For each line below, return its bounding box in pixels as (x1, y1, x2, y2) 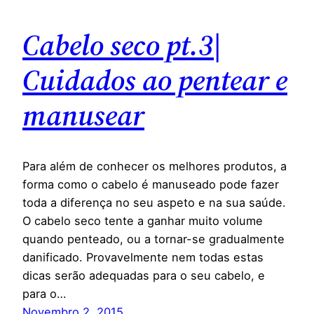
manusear (22, 94, 144, 135)
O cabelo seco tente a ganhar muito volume (22, 213, 263, 228)
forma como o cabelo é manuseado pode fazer (22, 177, 279, 191)
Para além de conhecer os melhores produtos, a (22, 158, 287, 173)
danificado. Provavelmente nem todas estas (22, 250, 264, 264)
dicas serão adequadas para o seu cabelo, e (22, 268, 265, 282)
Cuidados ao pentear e (22, 59, 287, 100)
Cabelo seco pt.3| (22, 24, 221, 65)
